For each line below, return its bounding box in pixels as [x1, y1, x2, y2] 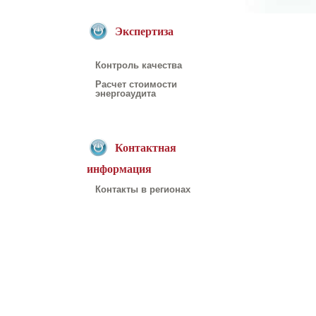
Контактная [114, 141, 176, 154]
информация [86, 162, 152, 175]
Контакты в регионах [95, 184, 190, 195]
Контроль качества [95, 60, 182, 71]
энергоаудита [95, 88, 156, 99]
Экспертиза [114, 25, 174, 37]
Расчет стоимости [95, 79, 177, 90]
